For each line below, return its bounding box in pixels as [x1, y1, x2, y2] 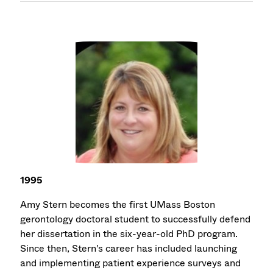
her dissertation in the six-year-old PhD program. [20, 227, 238, 241]
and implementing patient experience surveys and [20, 256, 241, 271]
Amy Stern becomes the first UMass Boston [20, 197, 216, 212]
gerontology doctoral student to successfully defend [20, 212, 251, 227]
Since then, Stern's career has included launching [20, 241, 238, 256]
